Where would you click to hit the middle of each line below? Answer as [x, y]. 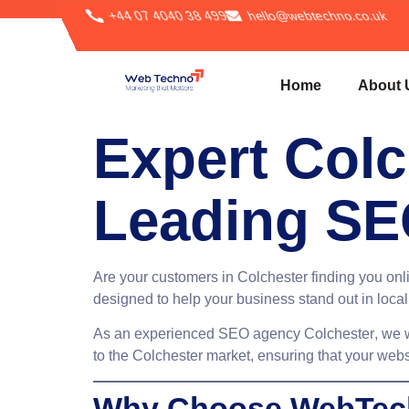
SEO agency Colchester [296, 334]
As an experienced [156, 334]
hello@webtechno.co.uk [317, 16]
